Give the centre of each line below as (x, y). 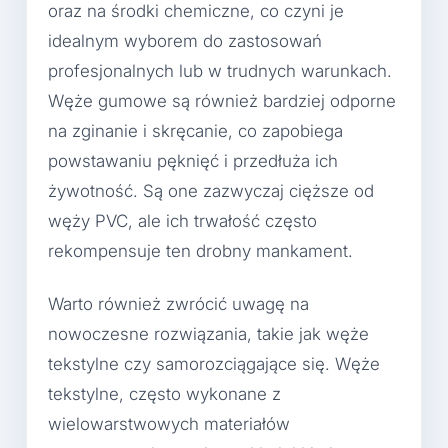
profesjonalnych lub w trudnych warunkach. (220, 70)
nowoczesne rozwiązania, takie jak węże (208, 334)
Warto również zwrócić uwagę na (178, 304)
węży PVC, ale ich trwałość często (182, 220)
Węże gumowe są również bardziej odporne (222, 100)
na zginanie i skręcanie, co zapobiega (195, 130)
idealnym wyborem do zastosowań (185, 40)
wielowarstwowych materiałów (169, 424)
